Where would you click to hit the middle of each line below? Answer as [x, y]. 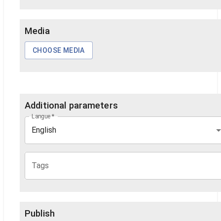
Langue [41, 116]
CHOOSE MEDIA [59, 51]
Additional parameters [71, 106]
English [44, 130]
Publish [40, 213]
